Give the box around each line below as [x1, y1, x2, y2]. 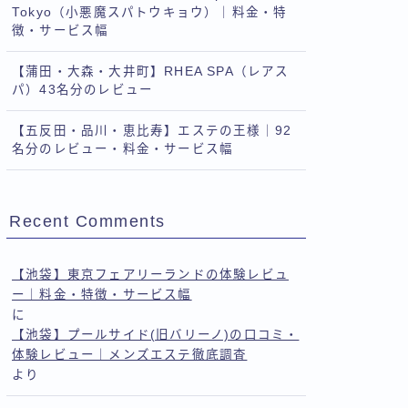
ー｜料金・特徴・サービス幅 [12, 288, 192, 301]
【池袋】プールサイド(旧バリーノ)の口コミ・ [12, 328, 300, 342]
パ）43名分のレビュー [12, 83, 154, 97]
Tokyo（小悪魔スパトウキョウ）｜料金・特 [12, 5, 288, 19]
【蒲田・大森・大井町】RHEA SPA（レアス [12, 65, 290, 78]
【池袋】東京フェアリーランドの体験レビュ [12, 268, 289, 281]
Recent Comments [9, 212, 166, 230]
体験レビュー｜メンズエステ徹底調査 [12, 348, 248, 362]
